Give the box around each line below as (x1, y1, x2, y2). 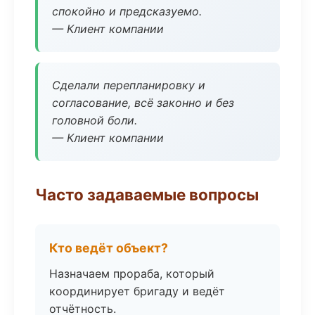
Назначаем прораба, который (49, 266, 214, 281)
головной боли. (52, 113, 137, 127)
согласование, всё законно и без (52, 96, 234, 110)
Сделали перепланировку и (52, 78, 205, 92)
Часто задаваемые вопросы (35, 185, 259, 204)
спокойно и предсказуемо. (52, 4, 202, 18)
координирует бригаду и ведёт (49, 284, 225, 298)
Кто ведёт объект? (49, 240, 168, 255)
